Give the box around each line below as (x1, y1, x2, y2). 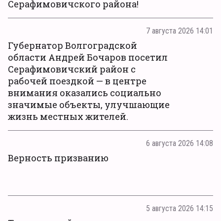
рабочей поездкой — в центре (8, 75, 147, 87)
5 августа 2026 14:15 (146, 204, 213, 213)
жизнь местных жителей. (8, 110, 128, 122)
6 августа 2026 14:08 (146, 139, 213, 148)
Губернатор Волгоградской (8, 39, 137, 51)
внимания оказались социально (8, 87, 161, 99)
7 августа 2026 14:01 (146, 26, 213, 36)
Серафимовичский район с (8, 63, 136, 75)
